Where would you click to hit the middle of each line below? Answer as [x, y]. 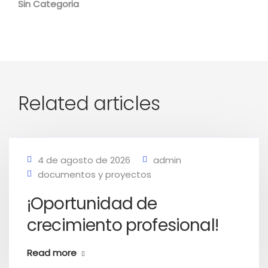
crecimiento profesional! [123, 225]
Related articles [89, 103]
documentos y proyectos [95, 174]
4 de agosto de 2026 [84, 160]
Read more [52, 253]
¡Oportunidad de [92, 204]
